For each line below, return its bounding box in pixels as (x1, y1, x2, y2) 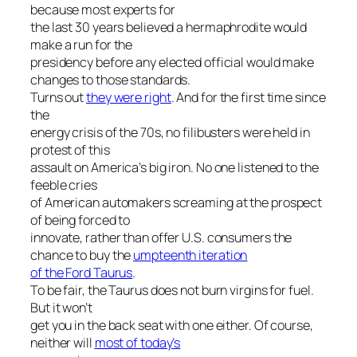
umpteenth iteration (133, 246, 248, 264)
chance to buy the (30, 246, 134, 264)
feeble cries (30, 176, 97, 194)
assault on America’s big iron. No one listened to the (30, 159, 319, 176)
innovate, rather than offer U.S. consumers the (30, 229, 292, 246)
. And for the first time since (171, 88, 326, 106)
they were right (86, 88, 171, 106)
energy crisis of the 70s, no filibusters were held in (30, 124, 310, 141)
